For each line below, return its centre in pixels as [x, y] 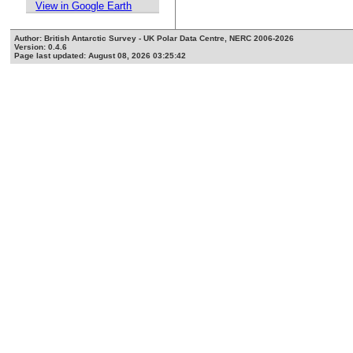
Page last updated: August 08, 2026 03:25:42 [100, 56]
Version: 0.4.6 [41, 47]
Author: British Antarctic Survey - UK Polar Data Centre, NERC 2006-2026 [154, 39]
